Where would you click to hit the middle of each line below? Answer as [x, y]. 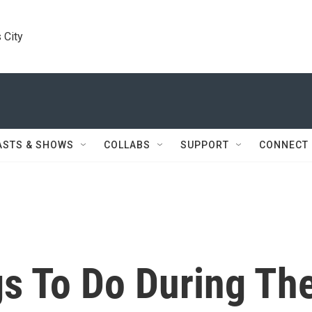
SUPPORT [205, 145]
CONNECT [284, 145]
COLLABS [127, 145]
